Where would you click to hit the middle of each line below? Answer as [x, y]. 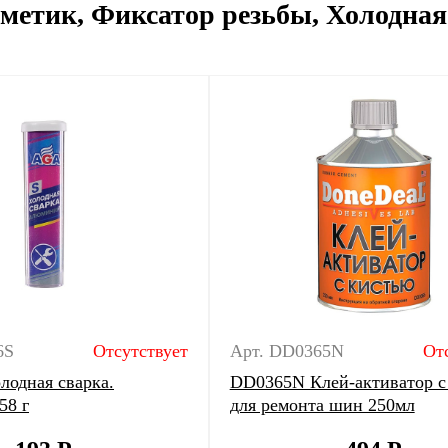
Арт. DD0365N [286, 351]
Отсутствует [140, 351]
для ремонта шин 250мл [322, 405]
